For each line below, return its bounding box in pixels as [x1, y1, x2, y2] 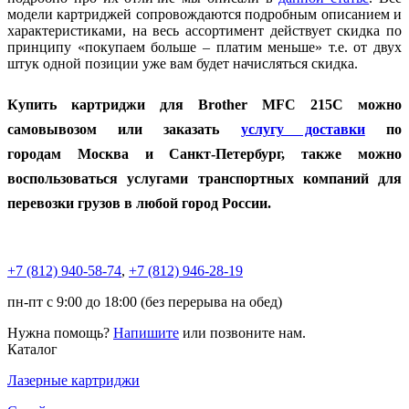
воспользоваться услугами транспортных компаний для [7, 170, 402, 186]
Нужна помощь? [7, 324, 113, 341]
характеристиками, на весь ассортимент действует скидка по [7, 22, 402, 38]
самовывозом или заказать [7, 121, 241, 137]
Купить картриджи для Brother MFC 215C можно [7, 96, 402, 112]
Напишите [113, 324, 179, 341]
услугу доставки [240, 121, 365, 137]
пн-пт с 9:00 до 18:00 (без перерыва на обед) [7, 293, 282, 309]
